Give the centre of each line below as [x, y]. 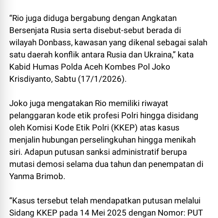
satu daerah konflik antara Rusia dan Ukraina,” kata [102, 55]
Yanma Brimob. [37, 176]
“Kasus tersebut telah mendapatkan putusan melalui [105, 201]
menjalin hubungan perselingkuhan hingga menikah [103, 140]
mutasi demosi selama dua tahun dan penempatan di [107, 164]
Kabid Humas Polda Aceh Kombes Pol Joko [90, 67]
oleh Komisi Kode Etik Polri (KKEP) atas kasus [95, 128]
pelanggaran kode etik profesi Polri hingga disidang [104, 116]
